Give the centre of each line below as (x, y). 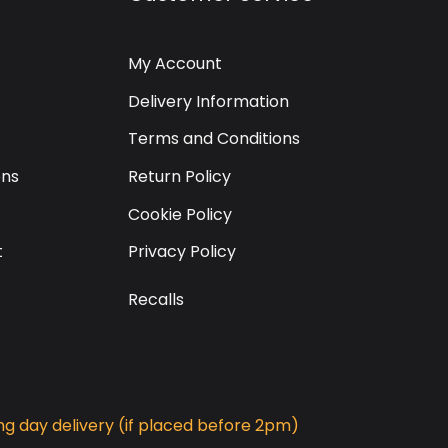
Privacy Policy (182, 252)
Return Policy (179, 176)
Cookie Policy (180, 214)
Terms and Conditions (214, 139)
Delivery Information (208, 101)
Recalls (156, 300)
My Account (175, 64)
